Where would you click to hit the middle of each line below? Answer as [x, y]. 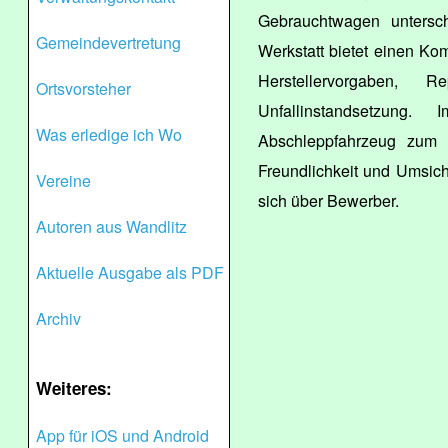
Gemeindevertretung [108, 42]
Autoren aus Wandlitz [111, 226]
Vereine [63, 180]
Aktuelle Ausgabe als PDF [130, 272]
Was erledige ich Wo [109, 134]
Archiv [58, 318]
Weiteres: [74, 388]
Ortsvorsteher [83, 88]
